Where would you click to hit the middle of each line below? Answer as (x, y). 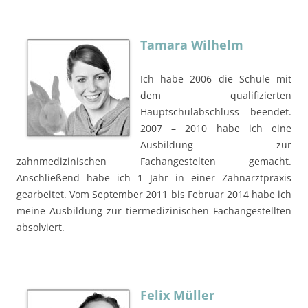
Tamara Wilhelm (192, 44)
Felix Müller (177, 295)
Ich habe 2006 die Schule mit (216, 78)
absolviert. (41, 227)
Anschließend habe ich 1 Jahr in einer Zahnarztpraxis (154, 177)
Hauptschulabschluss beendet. (216, 111)
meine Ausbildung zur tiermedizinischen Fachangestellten (154, 210)
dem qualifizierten (216, 95)
